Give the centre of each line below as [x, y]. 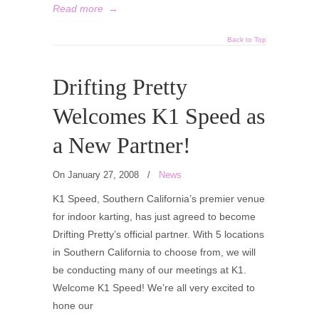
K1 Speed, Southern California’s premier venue [159, 199]
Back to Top [247, 40]
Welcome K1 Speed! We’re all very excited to [154, 288]
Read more [78, 9]
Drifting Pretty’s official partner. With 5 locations [158, 234]
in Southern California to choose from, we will [154, 252]
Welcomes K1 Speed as [159, 116]
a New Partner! [122, 146]
